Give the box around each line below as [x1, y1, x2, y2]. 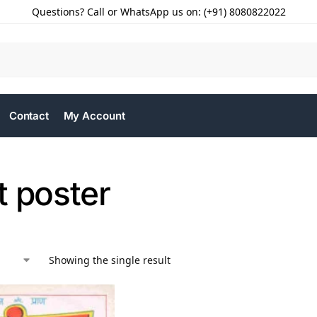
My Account [63, 109, 125, 122]
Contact [8, 109, 50, 122]
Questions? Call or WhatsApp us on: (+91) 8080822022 [31, 5, 286, 18]
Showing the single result [49, 253, 171, 267]
